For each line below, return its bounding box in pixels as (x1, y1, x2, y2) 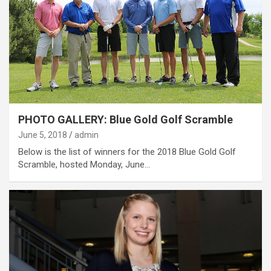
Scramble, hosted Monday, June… (18, 158, 150, 170)
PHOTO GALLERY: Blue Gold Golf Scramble (18, 113, 233, 126)
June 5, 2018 (18, 129, 67, 140)
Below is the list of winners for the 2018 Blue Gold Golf (18, 146, 236, 157)
